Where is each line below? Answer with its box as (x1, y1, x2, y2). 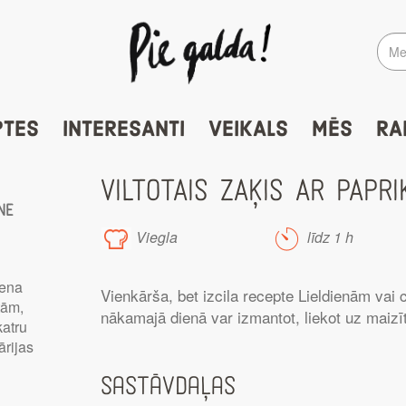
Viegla (132, 227, 178, 248)
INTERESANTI (62, 115, 185, 144)
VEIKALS (208, 115, 288, 144)
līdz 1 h (303, 227, 353, 248)
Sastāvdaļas (101, 372, 236, 402)
